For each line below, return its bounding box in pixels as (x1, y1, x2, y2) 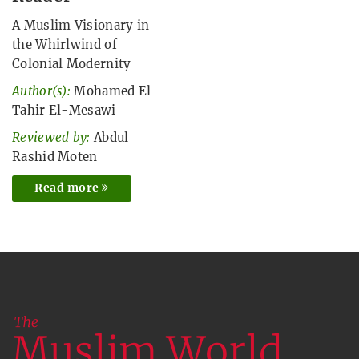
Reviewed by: (12, 130, 91, 146)
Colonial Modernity (12, 56, 131, 72)
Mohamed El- (74, 83, 159, 99)
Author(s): (12, 83, 71, 99)
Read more (34, 180, 102, 196)
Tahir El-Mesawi (12, 103, 116, 119)
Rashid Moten (12, 149, 98, 165)
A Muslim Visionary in (12, 18, 150, 34)
